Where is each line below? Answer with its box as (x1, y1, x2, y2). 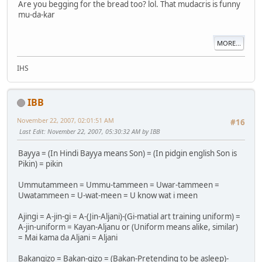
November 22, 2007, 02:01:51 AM (17, 115, 114, 125)
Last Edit (19, 126, 44, 136)
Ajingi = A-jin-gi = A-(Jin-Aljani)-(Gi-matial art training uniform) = (18, 211, 240, 222)
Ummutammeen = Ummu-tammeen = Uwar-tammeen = (18, 180, 219, 191)
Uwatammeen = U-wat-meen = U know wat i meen (18, 190, 198, 201)
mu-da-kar (18, 9, 55, 20)
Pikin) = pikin (18, 158, 63, 170)
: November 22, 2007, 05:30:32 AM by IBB (44, 126, 160, 136)
